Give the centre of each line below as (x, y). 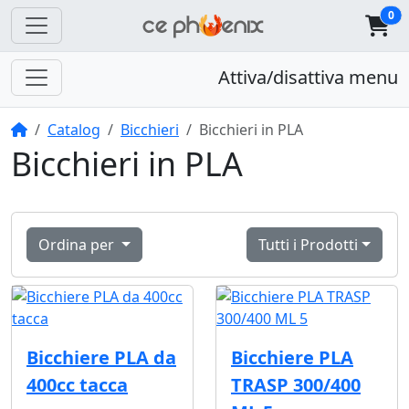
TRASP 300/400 (296, 385)
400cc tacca (77, 385)
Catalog (74, 130)
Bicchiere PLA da (101, 358)
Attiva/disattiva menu (308, 78)
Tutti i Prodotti (309, 245)
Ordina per (78, 245)
